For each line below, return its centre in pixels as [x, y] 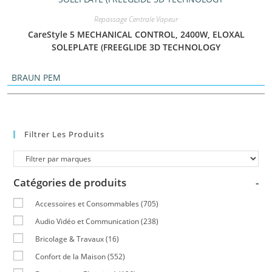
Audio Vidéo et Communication [87, 221]
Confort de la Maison [71, 256]
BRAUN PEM [36, 78]
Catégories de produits [70, 182]
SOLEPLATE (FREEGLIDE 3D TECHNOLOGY [136, 47]
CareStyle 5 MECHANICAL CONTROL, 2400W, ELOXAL [136, 35]
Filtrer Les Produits [65, 134]
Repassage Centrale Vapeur [136, 19]
